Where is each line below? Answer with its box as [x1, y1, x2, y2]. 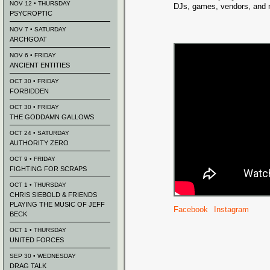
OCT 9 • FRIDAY [10, 155, 55, 162]
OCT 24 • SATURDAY [10, 130, 69, 136]
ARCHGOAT [10, 36, 47, 43]
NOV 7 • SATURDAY [10, 26, 66, 33]
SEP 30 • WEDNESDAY [10, 253, 76, 259]
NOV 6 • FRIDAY [10, 52, 56, 58]
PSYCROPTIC [10, 10, 52, 17]
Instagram [214, 205, 249, 214]
